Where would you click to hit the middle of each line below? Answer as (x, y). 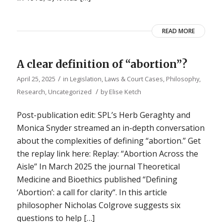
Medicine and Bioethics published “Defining (97, 180)
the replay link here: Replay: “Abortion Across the (107, 154)
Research (31, 91)
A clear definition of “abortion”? (102, 64)
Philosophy (182, 79)
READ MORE (179, 31)
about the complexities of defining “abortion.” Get (109, 141)
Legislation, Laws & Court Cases (116, 79)
